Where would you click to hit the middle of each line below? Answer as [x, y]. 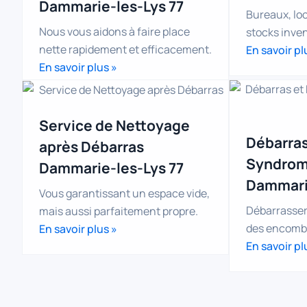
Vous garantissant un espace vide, [124, 194]
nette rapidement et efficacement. [125, 49]
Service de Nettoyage [114, 126]
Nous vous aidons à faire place [114, 31]
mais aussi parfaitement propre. [119, 211]
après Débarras [91, 147]
